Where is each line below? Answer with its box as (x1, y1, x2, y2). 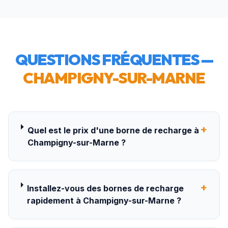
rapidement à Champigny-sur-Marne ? (27, 195, 182, 206)
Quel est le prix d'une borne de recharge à (27, 125, 199, 135)
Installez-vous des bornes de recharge (27, 183, 184, 193)
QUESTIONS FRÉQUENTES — (15, 50, 213, 69)
